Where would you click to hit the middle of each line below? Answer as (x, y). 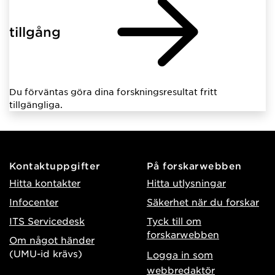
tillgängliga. (36, 105)
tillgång (35, 31)
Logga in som (180, 255)
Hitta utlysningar (186, 183)
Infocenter (34, 202)
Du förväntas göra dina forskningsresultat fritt (113, 92)
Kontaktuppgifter (55, 166)
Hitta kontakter (45, 183)
